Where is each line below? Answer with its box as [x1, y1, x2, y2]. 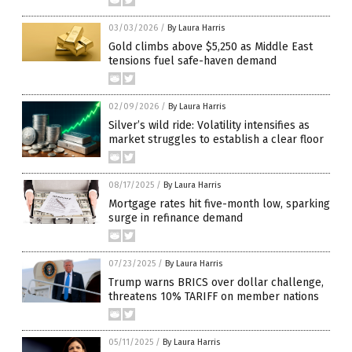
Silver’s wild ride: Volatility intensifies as [108, 119, 310, 132]
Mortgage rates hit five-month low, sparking [108, 197, 330, 211]
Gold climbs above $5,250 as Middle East [108, 40, 313, 53]
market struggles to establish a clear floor [108, 133, 324, 146]
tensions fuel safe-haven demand [108, 54, 277, 68]
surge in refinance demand [108, 211, 243, 225]
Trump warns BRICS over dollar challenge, [108, 276, 324, 289]
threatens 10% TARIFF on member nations [108, 290, 319, 303]
